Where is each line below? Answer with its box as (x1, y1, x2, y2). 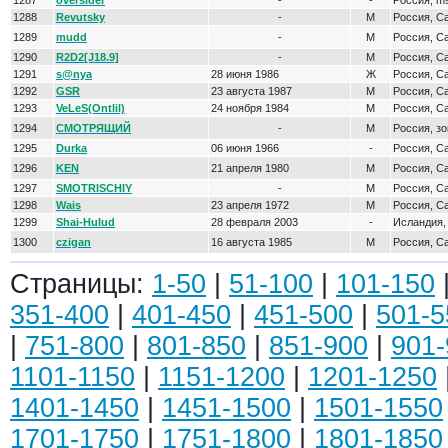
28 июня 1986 (211, 68, 279, 80)
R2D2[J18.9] (56, 51, 119, 63)
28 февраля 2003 (211, 216, 298, 228)
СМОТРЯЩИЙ (56, 122, 131, 134)
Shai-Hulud (56, 216, 115, 228)
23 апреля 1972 (211, 199, 289, 211)
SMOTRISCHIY (56, 182, 132, 194)
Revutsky (56, 11, 105, 23)
